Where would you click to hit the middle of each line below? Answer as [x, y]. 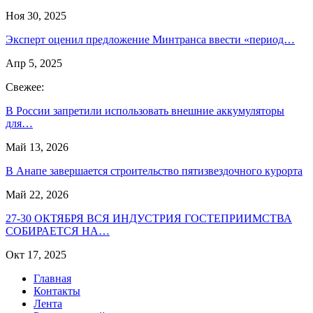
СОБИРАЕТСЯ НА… [58, 231]
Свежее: [25, 87]
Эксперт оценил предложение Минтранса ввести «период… [150, 39]
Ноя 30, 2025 [36, 15]
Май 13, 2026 [37, 147]
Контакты [57, 291]
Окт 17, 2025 [36, 254]
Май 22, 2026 [37, 194]
